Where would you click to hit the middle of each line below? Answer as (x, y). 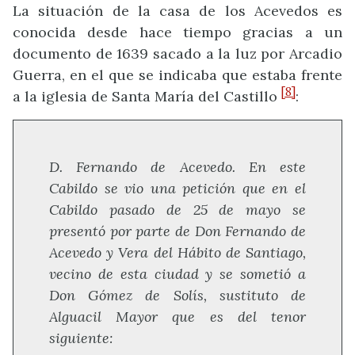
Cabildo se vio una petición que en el (177, 189)
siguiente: (81, 338)
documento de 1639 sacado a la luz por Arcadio (177, 53)
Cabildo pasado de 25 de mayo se (177, 210)
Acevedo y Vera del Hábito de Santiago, (177, 253)
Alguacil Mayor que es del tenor (177, 317)
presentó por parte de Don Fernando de (177, 231)
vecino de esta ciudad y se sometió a (177, 274)
